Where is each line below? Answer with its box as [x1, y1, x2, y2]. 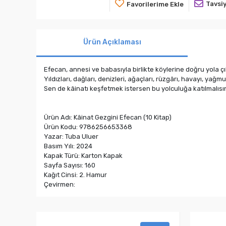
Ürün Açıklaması [83, 38, 141, 47]
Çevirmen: [44, 180, 75, 188]
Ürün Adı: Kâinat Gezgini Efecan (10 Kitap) [44, 113, 172, 121]
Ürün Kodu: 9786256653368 [44, 123, 132, 131]
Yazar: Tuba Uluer [44, 132, 98, 140]
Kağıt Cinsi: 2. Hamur [44, 171, 107, 179]
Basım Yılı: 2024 [44, 142, 92, 150]
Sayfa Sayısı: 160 [44, 161, 95, 169]
